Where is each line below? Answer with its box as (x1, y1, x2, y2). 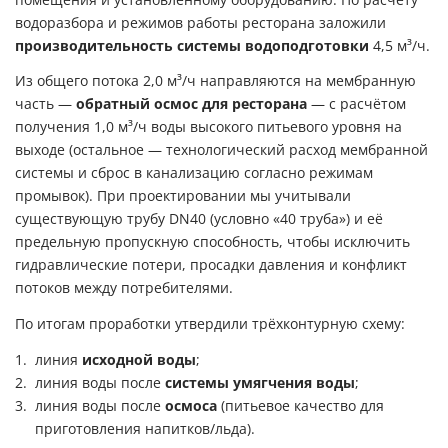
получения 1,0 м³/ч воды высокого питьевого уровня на (15, 119, 402, 136)
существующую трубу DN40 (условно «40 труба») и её (15, 211, 383, 228)
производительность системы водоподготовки (15, 37, 369, 54)
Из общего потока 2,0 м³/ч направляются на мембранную (15, 73, 416, 90)
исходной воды (82, 351, 196, 368)
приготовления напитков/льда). (35, 420, 255, 437)
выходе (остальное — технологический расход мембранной (15, 142, 428, 159)
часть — (15, 96, 76, 113)
